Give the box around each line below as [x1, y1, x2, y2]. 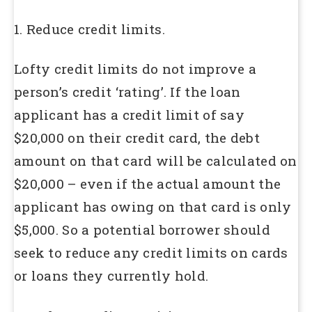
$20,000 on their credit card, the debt [14, 129, 260, 147]
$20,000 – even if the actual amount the [14, 175, 281, 193]
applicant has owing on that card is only [14, 198, 292, 216]
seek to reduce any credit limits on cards [14, 244, 288, 262]
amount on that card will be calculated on [14, 152, 297, 170]
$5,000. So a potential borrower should [14, 221, 270, 239]
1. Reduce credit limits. [14, 19, 165, 38]
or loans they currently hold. [14, 267, 209, 285]
